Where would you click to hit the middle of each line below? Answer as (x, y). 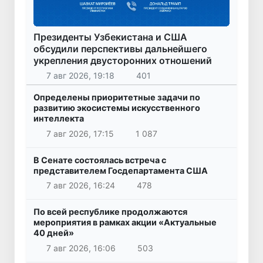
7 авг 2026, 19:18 (80, 76)
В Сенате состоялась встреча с (100, 160)
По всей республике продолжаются (110, 212)
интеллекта (59, 119)
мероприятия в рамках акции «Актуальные (125, 222)
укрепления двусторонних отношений (123, 60)
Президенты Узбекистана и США (110, 37)
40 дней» (54, 233)
